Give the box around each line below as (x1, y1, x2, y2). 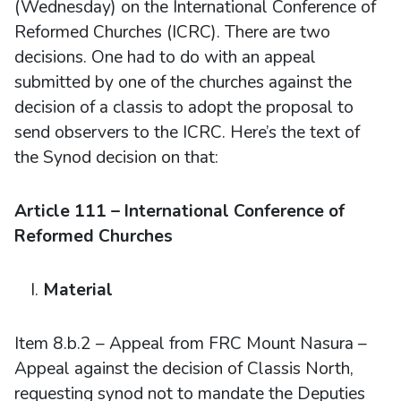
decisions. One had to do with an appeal (14, 45, 316, 69)
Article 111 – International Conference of (14, 199, 345, 223)
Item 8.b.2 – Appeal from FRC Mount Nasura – (14, 331, 367, 355)
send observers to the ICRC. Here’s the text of (14, 120, 360, 144)
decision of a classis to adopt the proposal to (14, 95, 354, 119)
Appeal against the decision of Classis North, (14, 356, 354, 380)
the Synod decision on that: (14, 145, 218, 169)
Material (43, 277, 113, 302)
